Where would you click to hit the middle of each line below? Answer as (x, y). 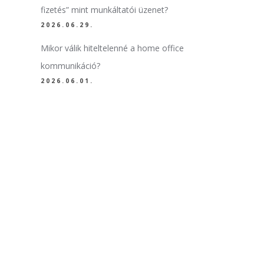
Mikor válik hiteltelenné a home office (112, 48)
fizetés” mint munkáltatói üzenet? (104, 10)
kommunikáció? (70, 66)
